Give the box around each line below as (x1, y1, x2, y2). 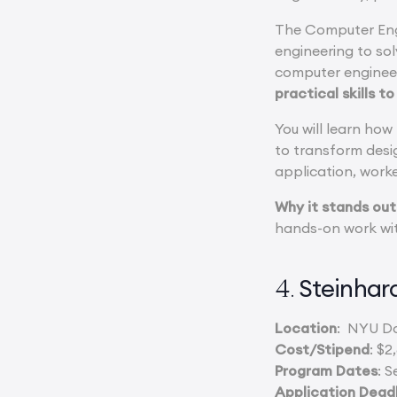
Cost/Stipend (275, 339, 370, 358)
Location (275, 318, 338, 337)
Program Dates (275, 361, 378, 379)
